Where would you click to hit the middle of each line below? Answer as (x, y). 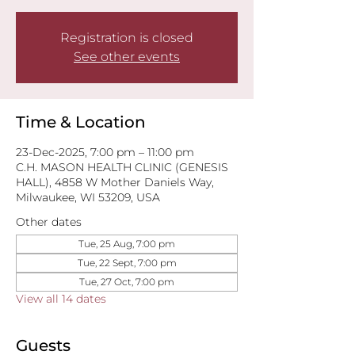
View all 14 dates (61, 299)
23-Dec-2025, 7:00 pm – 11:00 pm (105, 152)
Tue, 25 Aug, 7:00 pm (127, 244)
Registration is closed (127, 38)
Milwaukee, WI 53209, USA (88, 197)
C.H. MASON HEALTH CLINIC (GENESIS (122, 167)
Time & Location (81, 122)
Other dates (49, 222)
